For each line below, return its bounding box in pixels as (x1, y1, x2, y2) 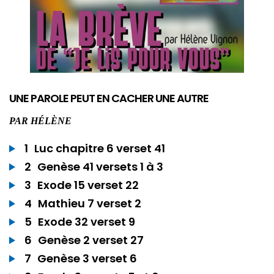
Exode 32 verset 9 (38, 214, 135, 230)
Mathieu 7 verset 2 (38, 196, 141, 212)
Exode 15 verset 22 (37, 177, 139, 193)
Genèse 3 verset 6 (37, 251, 137, 267)
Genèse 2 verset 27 (38, 232, 144, 248)
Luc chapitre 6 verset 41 (34, 141, 165, 157)
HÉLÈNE (31, 116, 72, 127)
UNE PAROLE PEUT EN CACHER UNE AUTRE (9, 91, 209, 106)
